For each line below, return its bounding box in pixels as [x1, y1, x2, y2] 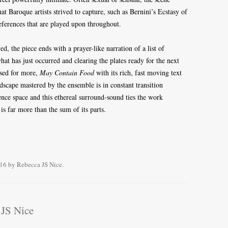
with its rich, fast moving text [94, 68, 182, 78]
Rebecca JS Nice [17, 160, 62, 169]
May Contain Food [40, 68, 94, 78]
